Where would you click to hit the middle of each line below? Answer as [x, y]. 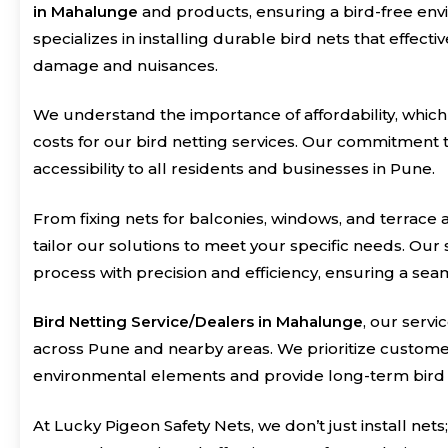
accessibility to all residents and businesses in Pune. [234, 169]
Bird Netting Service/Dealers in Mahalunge [198, 322]
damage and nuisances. [126, 65]
